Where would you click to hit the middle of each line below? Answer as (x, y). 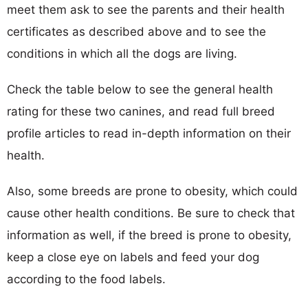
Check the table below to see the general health (140, 89)
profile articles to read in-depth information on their (149, 133)
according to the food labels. (86, 279)
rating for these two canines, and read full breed (141, 111)
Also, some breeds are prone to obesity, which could (152, 191)
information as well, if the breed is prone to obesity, (149, 235)
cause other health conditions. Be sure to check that (151, 213)
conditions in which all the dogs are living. (122, 53)
